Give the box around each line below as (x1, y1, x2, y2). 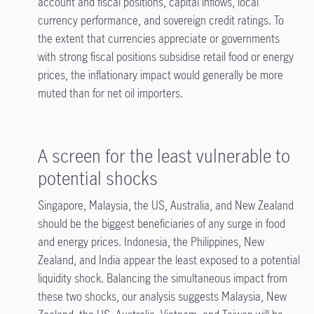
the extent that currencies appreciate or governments (37, 31, 280, 46)
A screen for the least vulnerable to (37, 144, 290, 168)
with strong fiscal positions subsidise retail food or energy (37, 49, 294, 64)
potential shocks (37, 166, 162, 190)
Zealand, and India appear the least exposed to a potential (37, 252, 300, 268)
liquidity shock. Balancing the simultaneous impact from (37, 271, 287, 286)
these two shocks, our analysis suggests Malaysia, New (37, 289, 287, 304)
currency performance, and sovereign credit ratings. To (37, 13, 284, 28)
